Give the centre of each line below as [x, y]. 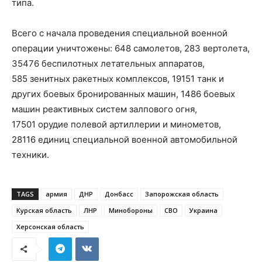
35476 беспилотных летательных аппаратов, [108, 63]
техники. [30, 154]
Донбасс [119, 194]
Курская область [44, 210]
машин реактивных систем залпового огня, [104, 109]
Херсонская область [50, 226]
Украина [204, 210]
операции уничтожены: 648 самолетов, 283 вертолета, [131, 48]
